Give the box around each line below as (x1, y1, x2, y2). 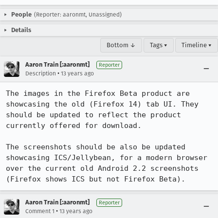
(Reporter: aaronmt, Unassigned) (34, 11, 122, 18)
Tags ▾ (150, 41, 167, 49)
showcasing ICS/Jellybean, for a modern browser (6, 153, 207, 162)
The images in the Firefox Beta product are (6, 89, 190, 98)
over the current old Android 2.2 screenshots (6, 164, 199, 173)
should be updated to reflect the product (6, 110, 181, 119)
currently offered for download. (6, 121, 142, 130)
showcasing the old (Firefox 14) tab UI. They (6, 100, 199, 109)
